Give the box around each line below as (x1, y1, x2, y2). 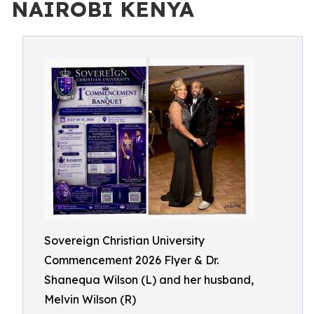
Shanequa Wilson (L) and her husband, (44, 273, 254, 287)
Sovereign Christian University (44, 233, 205, 247)
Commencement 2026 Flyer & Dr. (44, 253, 219, 267)
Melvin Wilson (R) (44, 292, 136, 306)
